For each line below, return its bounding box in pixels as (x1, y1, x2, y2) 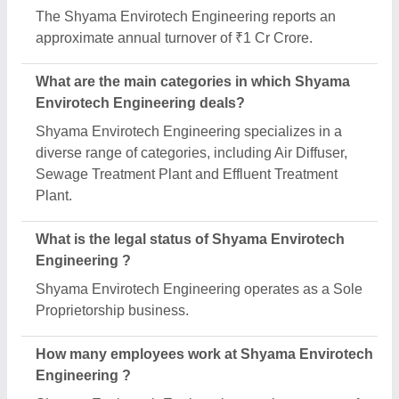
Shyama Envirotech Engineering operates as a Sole (36, 281, 362, 297)
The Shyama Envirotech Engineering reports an (36, 9, 336, 24)
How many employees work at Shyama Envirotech (36, 346, 373, 362)
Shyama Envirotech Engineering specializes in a (36, 124, 342, 139)
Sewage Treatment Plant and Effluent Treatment (36, 167, 338, 182)
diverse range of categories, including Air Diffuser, (36, 145, 347, 160)
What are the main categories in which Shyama (36, 74, 350, 89)
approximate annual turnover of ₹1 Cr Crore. (36, 30, 313, 45)
